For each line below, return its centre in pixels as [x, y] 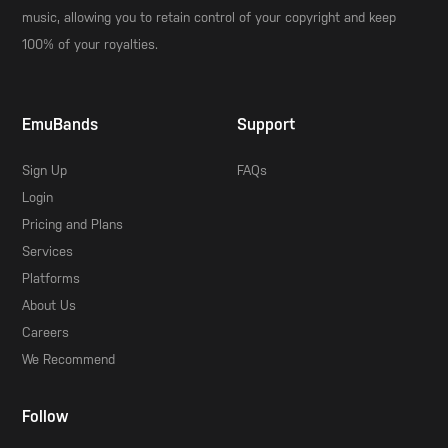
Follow [45, 416]
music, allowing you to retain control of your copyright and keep [209, 17]
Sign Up [45, 170]
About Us [49, 305]
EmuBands [60, 124]
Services [48, 251]
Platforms [51, 278]
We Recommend [69, 359]
